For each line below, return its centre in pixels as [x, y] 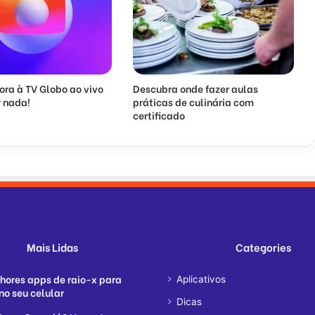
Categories [263, 247]
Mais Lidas [52, 247]
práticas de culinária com [193, 102]
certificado [159, 115]
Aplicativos [201, 279]
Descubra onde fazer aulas [195, 89]
